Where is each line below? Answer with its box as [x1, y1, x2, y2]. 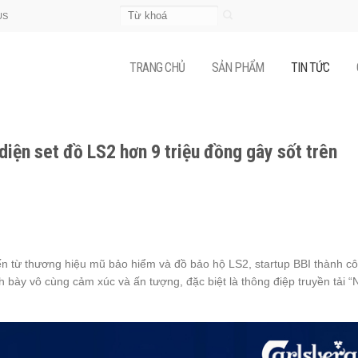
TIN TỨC [291, 60, 329, 75]
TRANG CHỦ [129, 60, 185, 75]
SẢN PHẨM [212, 60, 264, 75]
